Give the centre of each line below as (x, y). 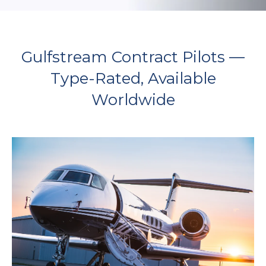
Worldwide (133, 100)
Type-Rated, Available (133, 79)
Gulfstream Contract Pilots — (133, 57)
